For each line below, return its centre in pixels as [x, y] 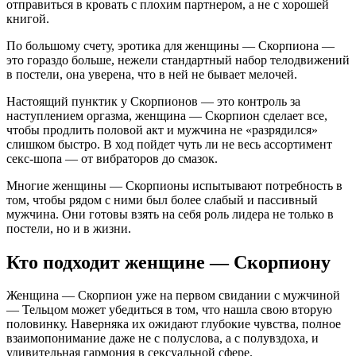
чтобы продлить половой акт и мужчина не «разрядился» [162, 130]
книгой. [28, 18]
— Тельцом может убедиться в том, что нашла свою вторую [169, 310]
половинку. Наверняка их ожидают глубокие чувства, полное [174, 324]
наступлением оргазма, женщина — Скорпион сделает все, [167, 115]
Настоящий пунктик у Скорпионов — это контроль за [153, 101]
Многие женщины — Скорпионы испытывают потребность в [174, 185]
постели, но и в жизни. [69, 228]
